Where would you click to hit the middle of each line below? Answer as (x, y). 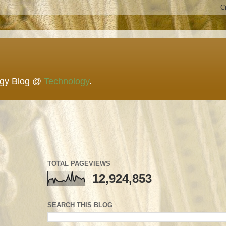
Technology (67, 81)
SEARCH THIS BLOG (80, 205)
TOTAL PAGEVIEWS (79, 164)
